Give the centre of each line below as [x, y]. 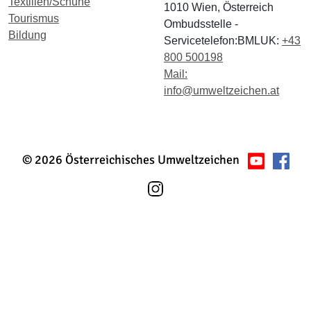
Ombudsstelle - [201, 24]
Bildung [27, 35]
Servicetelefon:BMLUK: [223, 40]
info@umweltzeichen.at [221, 90]
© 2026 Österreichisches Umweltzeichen [131, 159]
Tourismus [34, 18]
